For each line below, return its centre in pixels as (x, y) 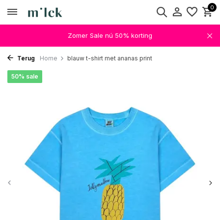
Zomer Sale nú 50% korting (110, 35)
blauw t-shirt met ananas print (110, 58)
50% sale (25, 76)
